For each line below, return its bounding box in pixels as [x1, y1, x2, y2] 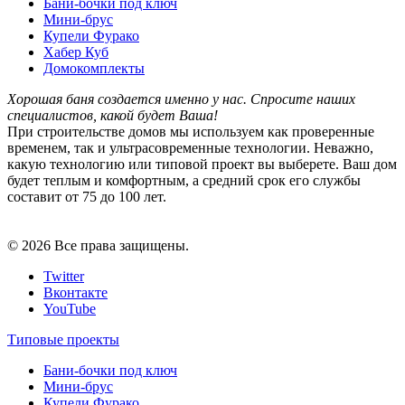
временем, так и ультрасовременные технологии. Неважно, [7, 139, 373, 155]
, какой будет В [93, 107, 188, 123]
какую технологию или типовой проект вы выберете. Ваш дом [7, 155, 397, 172]
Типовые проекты [7, 331, 119, 347]
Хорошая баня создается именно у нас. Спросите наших [7, 90, 355, 107]
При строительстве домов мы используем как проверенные [7, 123, 374, 139]
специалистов [7, 107, 93, 123]
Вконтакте [43, 284, 108, 300]
